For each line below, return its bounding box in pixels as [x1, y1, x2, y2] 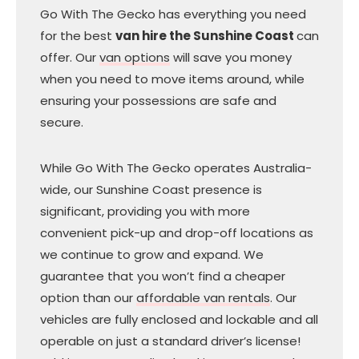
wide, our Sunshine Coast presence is [40, 180, 262, 198]
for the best [40, 26, 115, 44]
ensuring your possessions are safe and [40, 91, 276, 109]
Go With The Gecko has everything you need [40, 5, 306, 22]
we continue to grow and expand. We [40, 245, 264, 263]
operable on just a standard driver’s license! [40, 332, 301, 349]
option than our [40, 288, 136, 306]
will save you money [170, 48, 292, 66]
